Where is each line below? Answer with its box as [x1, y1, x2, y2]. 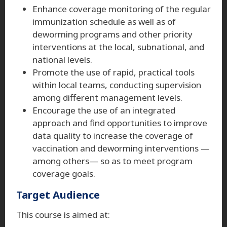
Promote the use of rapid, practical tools [32, 66, 195, 78]
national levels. [32, 53, 92, 65]
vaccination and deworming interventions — [32, 142, 210, 154]
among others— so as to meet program [32, 155, 193, 167]
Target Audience [16, 187, 100, 202]
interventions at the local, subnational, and [32, 41, 204, 53]
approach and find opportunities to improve [32, 117, 207, 129]
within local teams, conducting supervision [32, 79, 201, 91]
